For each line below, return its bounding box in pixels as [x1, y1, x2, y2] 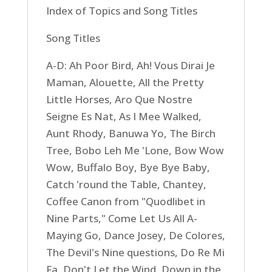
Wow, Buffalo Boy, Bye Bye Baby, [46, 160, 210, 174]
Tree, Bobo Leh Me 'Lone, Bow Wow [46, 143, 224, 157]
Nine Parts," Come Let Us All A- [46, 211, 197, 225]
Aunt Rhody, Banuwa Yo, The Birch [46, 126, 216, 140]
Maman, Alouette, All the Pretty [46, 75, 204, 89]
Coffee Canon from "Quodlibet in [46, 194, 205, 208]
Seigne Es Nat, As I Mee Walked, [46, 109, 202, 123]
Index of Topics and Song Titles [46, 4, 197, 18]
